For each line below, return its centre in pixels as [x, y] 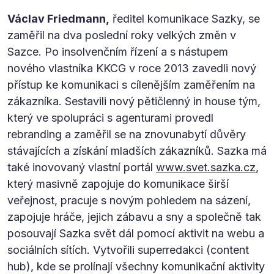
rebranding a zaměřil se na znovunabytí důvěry [127, 134]
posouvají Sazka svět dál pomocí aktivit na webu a [136, 233]
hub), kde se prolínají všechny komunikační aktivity [136, 266]
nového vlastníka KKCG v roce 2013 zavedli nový [132, 68]
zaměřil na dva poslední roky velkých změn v [122, 35]
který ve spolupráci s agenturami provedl [110, 117]
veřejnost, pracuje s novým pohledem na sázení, [129, 200]
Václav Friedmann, [58, 18]
